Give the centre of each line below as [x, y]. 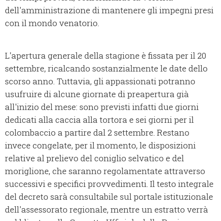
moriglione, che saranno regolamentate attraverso [105, 171]
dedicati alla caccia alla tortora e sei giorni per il [99, 120]
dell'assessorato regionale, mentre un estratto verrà [107, 210]
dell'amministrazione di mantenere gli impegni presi [109, 10]
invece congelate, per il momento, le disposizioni [100, 146]
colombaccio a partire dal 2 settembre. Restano [97, 133]
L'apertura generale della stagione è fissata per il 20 [106, 56]
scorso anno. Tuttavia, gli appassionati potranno [100, 81]
